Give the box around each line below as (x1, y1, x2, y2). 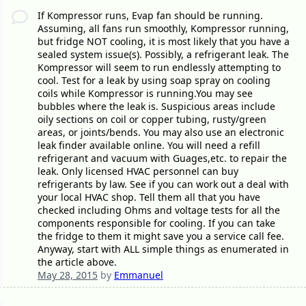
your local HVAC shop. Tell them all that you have (37, 191, 260, 204)
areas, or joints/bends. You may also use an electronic (37, 126, 284, 139)
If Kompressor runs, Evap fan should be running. (37, 9, 263, 23)
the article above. (37, 255, 117, 269)
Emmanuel (113, 268, 163, 282)
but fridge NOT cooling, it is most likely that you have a (37, 35, 290, 48)
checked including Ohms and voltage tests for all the (37, 204, 280, 217)
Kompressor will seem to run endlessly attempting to (37, 61, 281, 74)
